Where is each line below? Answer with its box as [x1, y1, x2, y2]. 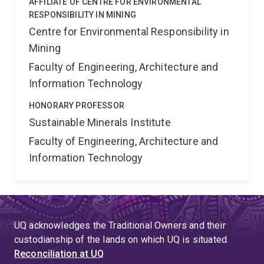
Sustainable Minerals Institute [29, 116, 171, 128]
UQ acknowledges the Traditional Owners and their [14, 220, 226, 231]
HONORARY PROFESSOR [29, 101, 124, 110]
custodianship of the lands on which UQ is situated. [14, 234, 229, 245]
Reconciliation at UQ [14, 248, 104, 259]
